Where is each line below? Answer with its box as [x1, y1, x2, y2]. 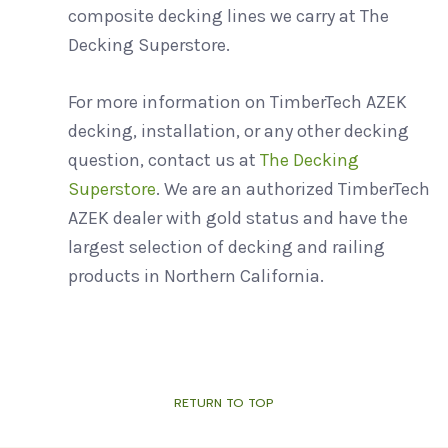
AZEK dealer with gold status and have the [67, 206, 408, 229]
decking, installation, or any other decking [67, 119, 409, 142]
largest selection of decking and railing [67, 235, 385, 258]
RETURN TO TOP [174, 393, 274, 412]
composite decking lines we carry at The [67, 4, 389, 27]
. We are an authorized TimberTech [155, 177, 430, 200]
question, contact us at [67, 148, 260, 171]
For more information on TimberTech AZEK [67, 90, 407, 113]
